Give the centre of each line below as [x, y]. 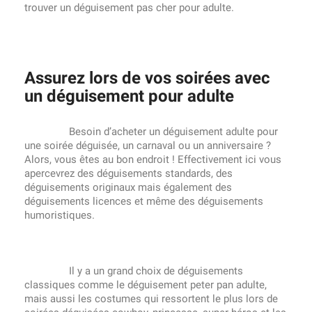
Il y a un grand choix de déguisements [134, 271]
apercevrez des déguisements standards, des [128, 173]
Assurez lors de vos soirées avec [147, 78]
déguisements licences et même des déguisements [144, 201]
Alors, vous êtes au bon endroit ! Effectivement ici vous [153, 159]
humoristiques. [60, 215]
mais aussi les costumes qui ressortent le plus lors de [151, 299]
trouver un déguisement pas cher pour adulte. [129, 8]
